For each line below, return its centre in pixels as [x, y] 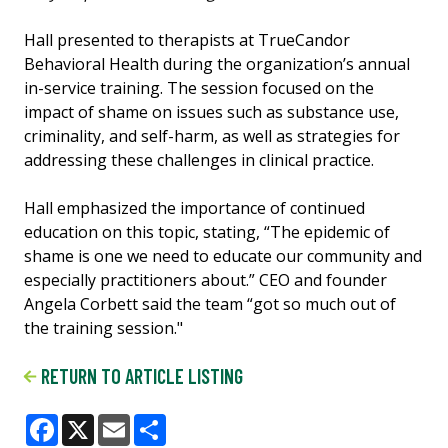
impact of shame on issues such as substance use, [211, 112]
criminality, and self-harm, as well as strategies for [212, 136]
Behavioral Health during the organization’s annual [217, 64]
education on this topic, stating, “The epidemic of [207, 232]
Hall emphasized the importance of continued [194, 208]
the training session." [103, 328]
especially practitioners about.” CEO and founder [205, 280]
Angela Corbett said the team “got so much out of [210, 304]
